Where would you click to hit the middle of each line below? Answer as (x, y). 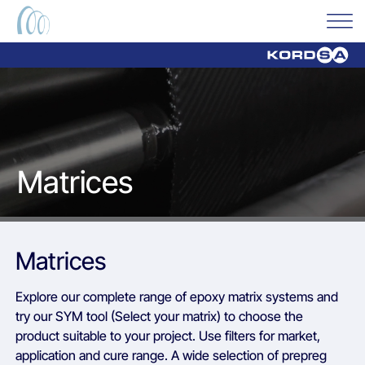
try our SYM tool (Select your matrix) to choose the (160, 316)
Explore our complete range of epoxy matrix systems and (177, 296)
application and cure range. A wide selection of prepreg (172, 355)
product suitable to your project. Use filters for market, (168, 335)
